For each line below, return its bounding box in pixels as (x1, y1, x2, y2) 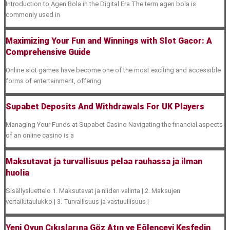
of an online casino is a (6, 131, 74, 140)
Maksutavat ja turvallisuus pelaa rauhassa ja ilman (6, 156, 202, 166)
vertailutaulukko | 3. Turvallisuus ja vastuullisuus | (6, 197, 149, 205)
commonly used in (6, 10, 60, 18)
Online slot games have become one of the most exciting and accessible (6, 66, 221, 74)
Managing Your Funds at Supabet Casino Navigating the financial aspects (6, 121, 223, 129)
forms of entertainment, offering (6, 76, 101, 85)
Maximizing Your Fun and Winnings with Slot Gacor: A (6, 35, 212, 46)
